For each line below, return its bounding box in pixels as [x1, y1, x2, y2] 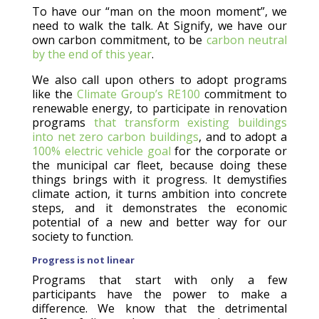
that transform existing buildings [93, 114, 288, 130]
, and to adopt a [199, 128, 288, 145]
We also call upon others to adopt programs [31, 71, 288, 88]
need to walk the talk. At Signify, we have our [31, 17, 288, 33]
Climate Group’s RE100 [76, 85, 201, 102]
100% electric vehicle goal [31, 142, 171, 159]
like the [31, 85, 77, 102]
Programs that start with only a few [31, 271, 288, 288]
